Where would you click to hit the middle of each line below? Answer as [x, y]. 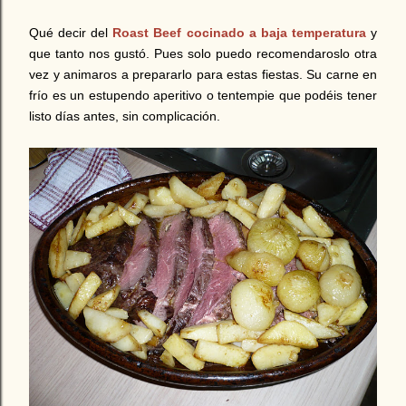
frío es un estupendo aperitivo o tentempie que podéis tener [203, 96]
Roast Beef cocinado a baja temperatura [239, 33]
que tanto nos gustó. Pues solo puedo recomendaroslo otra [203, 54]
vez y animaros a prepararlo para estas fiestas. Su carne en [203, 75]
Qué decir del [71, 33]
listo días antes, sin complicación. [125, 116]
